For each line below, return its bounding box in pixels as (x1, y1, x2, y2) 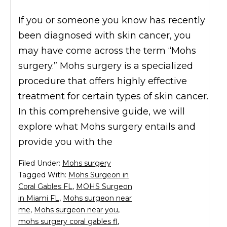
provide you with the (18, 136, 112, 147)
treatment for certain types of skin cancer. (18, 90, 208, 102)
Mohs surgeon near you (34, 205, 118, 214)
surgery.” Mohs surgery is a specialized (18, 60, 193, 71)
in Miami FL (18, 193, 59, 203)
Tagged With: (18, 170, 68, 179)
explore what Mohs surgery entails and (18, 121, 196, 132)
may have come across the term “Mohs (18, 45, 196, 56)
